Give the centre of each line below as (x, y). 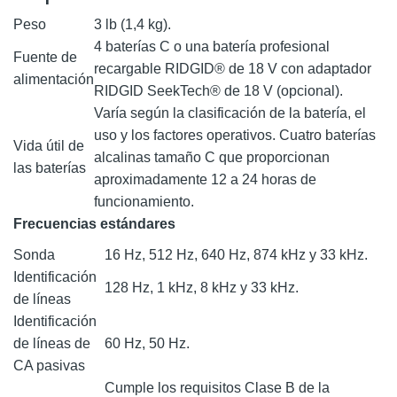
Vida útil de (49, 145)
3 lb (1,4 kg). (132, 24)
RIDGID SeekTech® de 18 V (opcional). (218, 90)
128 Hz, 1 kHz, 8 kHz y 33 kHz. (202, 287)
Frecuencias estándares (94, 223)
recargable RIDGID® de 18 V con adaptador (233, 68)
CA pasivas (49, 365)
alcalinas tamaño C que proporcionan (212, 157)
